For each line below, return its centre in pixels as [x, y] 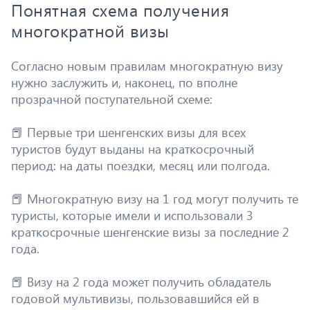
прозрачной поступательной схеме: [112, 99]
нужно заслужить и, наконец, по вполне [124, 82]
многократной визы [90, 30]
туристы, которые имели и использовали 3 [132, 215]
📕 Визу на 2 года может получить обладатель [141, 281]
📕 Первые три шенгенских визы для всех [128, 132]
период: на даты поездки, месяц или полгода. [140, 165]
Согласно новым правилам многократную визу [147, 65]
